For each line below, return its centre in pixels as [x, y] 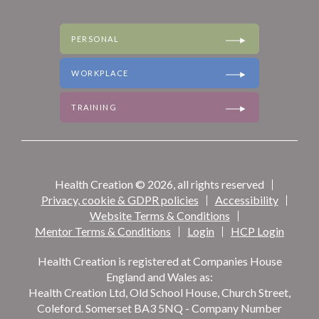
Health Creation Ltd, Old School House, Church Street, [159, 293]
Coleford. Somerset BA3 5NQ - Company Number [159, 308]
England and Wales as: [159, 277]
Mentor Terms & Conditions [103, 231]
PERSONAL [95, 39]
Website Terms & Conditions [159, 216]
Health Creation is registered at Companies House [159, 261]
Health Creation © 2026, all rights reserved [159, 184]
